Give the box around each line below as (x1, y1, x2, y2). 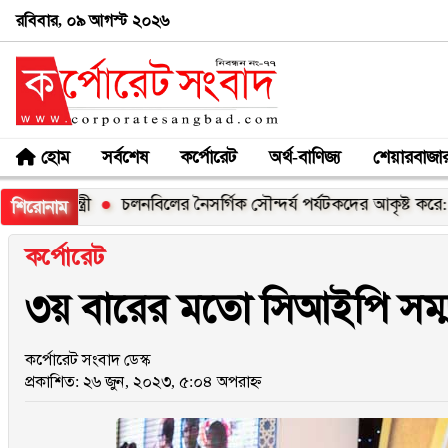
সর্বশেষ (102, 146, 148, 167)
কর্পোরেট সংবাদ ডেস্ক (25, 351, 150, 368)
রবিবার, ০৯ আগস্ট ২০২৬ (16, 11, 169, 29)
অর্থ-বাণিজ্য (269, 146, 341, 167)
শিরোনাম (11, 197, 68, 217)
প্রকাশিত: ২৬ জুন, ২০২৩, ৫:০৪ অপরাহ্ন (25, 373, 262, 390)
